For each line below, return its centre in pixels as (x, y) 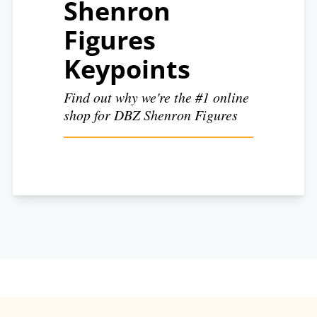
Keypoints (127, 69)
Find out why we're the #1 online (156, 97)
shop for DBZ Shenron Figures (151, 114)
